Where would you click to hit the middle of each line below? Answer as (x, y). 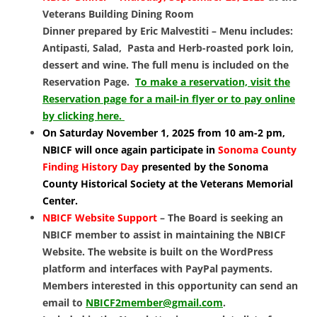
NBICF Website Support (100, 218)
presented (166, 167)
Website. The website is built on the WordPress (158, 252)
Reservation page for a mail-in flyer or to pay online (169, 99)
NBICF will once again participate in (130, 150)
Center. (62, 201)
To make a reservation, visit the (213, 82)
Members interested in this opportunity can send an (170, 286)
